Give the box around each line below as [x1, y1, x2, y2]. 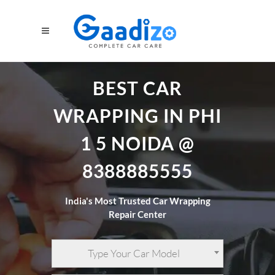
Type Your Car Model [88, 247, 180, 260]
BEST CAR [93, 77, 182, 99]
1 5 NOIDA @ [80, 132, 195, 154]
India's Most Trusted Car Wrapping [64, 195, 211, 206]
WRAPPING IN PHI [53, 104, 222, 126]
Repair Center [109, 209, 166, 220]
